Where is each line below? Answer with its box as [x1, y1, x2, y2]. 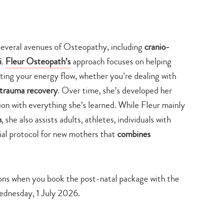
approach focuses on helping [71, 54, 171, 68]
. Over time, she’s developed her [58, 83, 172, 97]
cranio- [144, 40, 170, 53]
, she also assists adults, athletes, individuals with [1, 112, 171, 126]
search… [108, 1, 130, 12]
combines [117, 127, 151, 140]
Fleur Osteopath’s [5, 54, 71, 68]
